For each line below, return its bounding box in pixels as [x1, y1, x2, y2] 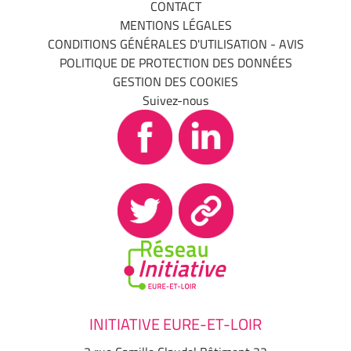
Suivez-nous [143, 91, 208, 110]
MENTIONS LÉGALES [119, 16, 232, 34]
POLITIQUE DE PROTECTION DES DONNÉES [59, 53, 292, 72]
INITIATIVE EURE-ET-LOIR [89, 311, 262, 336]
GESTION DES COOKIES [113, 72, 238, 91]
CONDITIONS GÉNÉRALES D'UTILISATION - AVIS [47, 34, 304, 53]
